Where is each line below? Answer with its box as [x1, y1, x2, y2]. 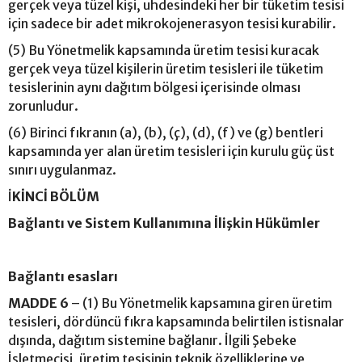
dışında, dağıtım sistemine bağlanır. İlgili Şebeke [8, 331, 297, 348]
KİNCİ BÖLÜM [12, 187, 99, 204]
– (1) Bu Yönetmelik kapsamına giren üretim [69, 294, 332, 311]
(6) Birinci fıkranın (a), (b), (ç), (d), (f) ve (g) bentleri [8, 124, 323, 141]
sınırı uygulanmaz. [8, 161, 116, 178]
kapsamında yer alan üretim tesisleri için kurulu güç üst [8, 142, 335, 159]
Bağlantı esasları [8, 267, 118, 284]
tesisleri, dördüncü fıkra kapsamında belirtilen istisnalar [8, 313, 344, 330]
